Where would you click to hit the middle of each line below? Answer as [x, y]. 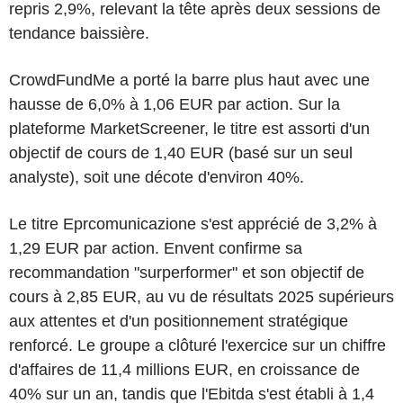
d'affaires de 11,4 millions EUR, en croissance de [184, 370]
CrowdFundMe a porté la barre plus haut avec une [189, 80]
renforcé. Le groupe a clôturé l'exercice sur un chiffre [197, 345]
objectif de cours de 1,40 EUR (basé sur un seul [181, 153]
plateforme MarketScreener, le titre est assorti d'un [189, 129]
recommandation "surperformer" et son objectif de [187, 273]
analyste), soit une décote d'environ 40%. [157, 177]
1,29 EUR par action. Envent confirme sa [156, 248]
